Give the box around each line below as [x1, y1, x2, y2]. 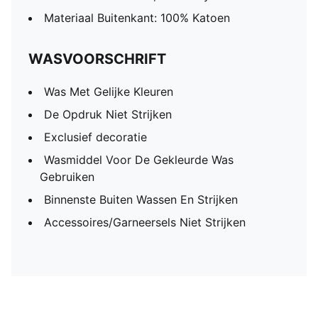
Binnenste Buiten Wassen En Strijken [44, 192, 238, 207]
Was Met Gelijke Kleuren [44, 84, 173, 99]
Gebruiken [40, 170, 94, 184]
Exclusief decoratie [44, 130, 147, 144]
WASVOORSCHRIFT [28, 50, 166, 67]
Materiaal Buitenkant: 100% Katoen [44, 11, 230, 25]
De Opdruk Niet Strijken [44, 107, 172, 121]
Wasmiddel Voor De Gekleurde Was [44, 153, 234, 167]
